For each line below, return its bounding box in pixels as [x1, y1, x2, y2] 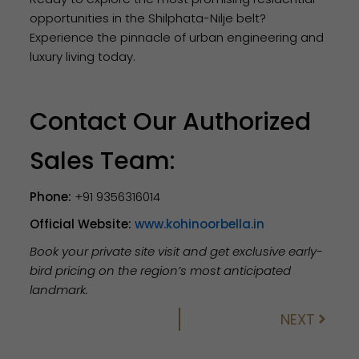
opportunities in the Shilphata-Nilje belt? [30, 9, 267, 26]
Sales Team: [30, 143, 176, 178]
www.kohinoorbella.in [135, 215, 265, 232]
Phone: [30, 188, 72, 205]
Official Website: [30, 215, 132, 232]
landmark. [30, 280, 89, 298]
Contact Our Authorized [30, 104, 312, 139]
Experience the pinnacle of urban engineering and [30, 28, 325, 46]
